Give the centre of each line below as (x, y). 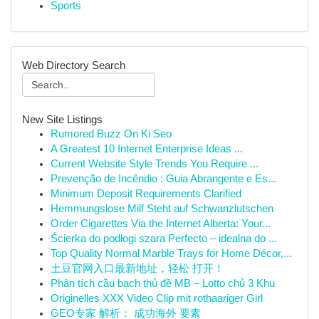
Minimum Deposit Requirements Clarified (146, 194)
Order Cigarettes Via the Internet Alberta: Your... (161, 224)
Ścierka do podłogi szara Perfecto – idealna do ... (164, 239)
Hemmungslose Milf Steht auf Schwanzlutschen (162, 209)
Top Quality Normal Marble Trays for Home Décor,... (171, 253)
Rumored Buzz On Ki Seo (111, 134)
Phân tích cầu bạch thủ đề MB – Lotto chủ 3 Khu (163, 283)
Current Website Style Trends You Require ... (155, 164)
